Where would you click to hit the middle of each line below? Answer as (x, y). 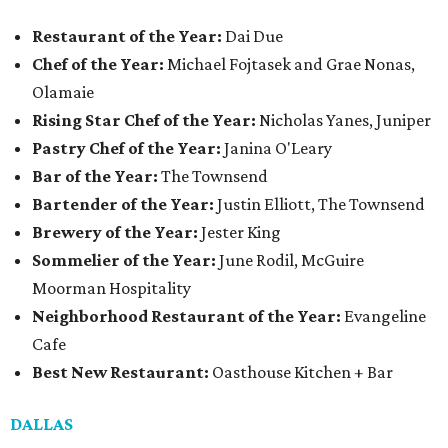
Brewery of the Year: (115, 232)
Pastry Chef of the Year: (126, 148)
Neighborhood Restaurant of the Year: (186, 316)
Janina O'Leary (276, 148)
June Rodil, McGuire (290, 260)
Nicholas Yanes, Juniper (343, 120)
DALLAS (41, 424)
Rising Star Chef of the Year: (144, 120)
